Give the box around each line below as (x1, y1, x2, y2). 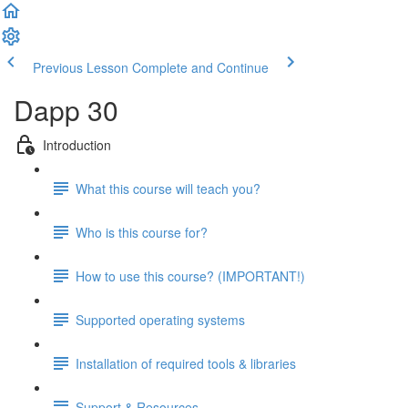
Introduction (43, 135, 111, 154)
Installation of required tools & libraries (76, 353, 296, 372)
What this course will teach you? (76, 178, 260, 198)
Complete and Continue (132, 58, 269, 76)
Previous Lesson (33, 58, 128, 76)
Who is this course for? (76, 222, 208, 241)
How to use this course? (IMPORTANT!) (76, 266, 305, 285)
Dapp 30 (14, 90, 118, 129)
